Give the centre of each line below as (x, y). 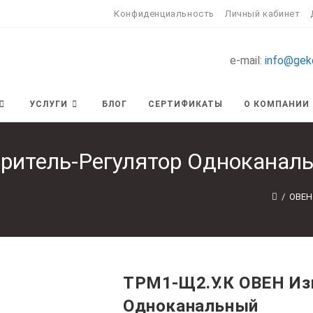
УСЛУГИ (49, 104)
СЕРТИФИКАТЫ (185, 104)
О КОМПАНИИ (277, 104)
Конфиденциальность (164, 14)
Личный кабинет (262, 14)
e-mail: (247, 60)
